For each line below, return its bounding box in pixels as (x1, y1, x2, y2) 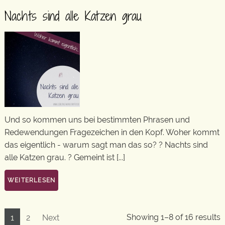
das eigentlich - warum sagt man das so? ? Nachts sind (5, 140, 208, 150)
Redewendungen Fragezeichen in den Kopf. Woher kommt (5, 127, 219, 137)
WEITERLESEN (8, 177, 56, 184)
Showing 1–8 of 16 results (127, 212, 220, 222)
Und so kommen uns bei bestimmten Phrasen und (5, 115, 190, 125)
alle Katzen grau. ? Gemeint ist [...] (5, 152, 125, 162)
